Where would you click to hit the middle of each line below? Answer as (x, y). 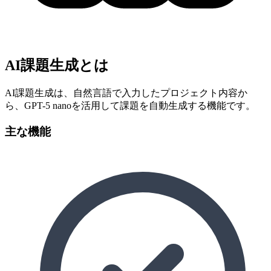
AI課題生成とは (57, 66)
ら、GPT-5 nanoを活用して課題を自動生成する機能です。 (130, 106)
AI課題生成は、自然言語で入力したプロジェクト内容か (126, 93)
